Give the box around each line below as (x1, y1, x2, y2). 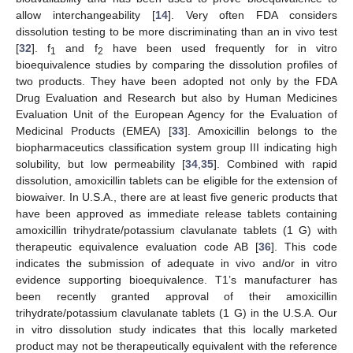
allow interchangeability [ (16, 9, 155, 22)
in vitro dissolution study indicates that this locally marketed (16, 323, 337, 336)
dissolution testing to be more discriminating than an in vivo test (16, 25, 337, 39)
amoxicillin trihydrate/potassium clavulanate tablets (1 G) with (16, 224, 337, 237)
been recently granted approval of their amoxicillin (16, 290, 337, 303)
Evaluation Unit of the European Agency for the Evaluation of (16, 108, 337, 121)
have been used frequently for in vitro (102, 42, 338, 55)
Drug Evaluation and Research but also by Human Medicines (16, 91, 337, 105)
